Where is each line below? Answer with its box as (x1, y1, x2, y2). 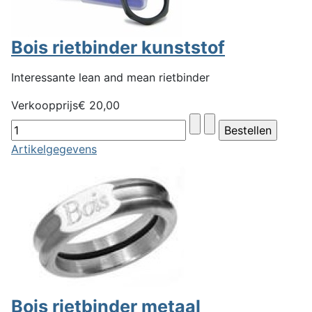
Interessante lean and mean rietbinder (11, 70, 210, 84)
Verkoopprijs (11, 98, 78, 112)
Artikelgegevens (11, 142, 97, 156)
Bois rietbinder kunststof (11, 37, 225, 58)
